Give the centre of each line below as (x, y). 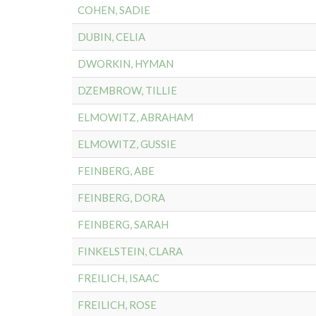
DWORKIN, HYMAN (126, 63)
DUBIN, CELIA (111, 37)
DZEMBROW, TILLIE (127, 90)
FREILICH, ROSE (117, 305)
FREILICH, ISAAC (119, 278)
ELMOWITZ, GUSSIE (127, 144)
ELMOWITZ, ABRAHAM (135, 117)
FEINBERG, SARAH (123, 224)
